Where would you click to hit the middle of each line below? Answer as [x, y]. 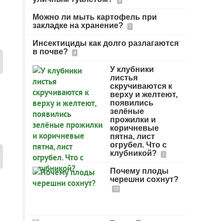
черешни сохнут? [144, 179]
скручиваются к [141, 86]
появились [132, 103]
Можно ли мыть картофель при [95, 17]
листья [124, 78]
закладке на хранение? [79, 25]
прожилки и [133, 120]
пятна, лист [132, 136]
